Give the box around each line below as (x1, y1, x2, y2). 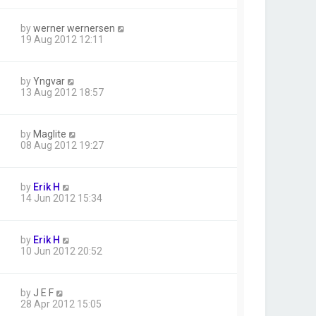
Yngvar (33, 75, 65, 87)
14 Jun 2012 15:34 (20, 193, 102, 205)
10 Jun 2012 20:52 (20, 245, 102, 257)
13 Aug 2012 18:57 (20, 87, 104, 99)
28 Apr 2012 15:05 (20, 298, 102, 310)
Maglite (33, 128, 66, 140)
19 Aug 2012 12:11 (20, 34, 104, 46)
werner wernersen (33, 23, 115, 35)
